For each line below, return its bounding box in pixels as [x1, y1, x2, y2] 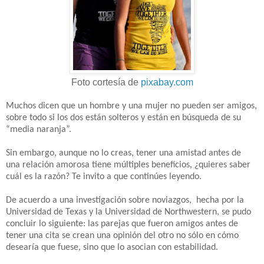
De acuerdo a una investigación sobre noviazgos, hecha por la [6, 195, 244, 205]
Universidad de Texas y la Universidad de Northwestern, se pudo [6, 207, 251, 217]
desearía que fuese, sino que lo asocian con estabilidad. [6, 242, 218, 252]
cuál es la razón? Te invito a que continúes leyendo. [6, 171, 202, 181]
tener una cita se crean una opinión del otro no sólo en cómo [6, 230, 239, 240]
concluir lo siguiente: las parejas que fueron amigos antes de [6, 219, 238, 229]
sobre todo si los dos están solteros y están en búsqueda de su [6, 113, 241, 123]
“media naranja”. [6, 124, 71, 134]
